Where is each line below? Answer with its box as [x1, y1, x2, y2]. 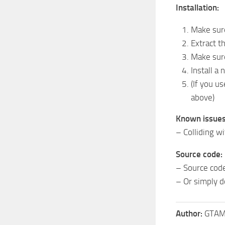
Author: [176, 208, 204, 218]
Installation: [176, 2, 219, 13]
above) [191, 92, 214, 102]
